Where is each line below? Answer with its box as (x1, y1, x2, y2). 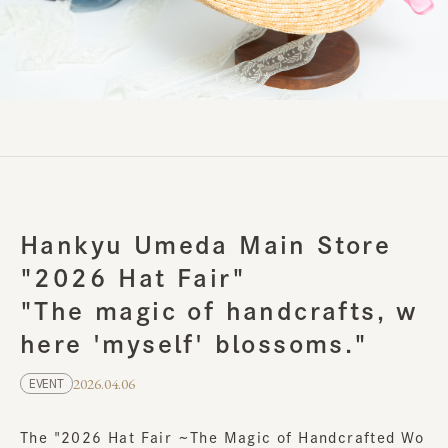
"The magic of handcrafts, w (20, 299, 419, 324)
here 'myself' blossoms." (20, 332, 369, 357)
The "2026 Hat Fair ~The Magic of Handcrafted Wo (20, 431, 425, 446)
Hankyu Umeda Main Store (20, 233, 392, 258)
